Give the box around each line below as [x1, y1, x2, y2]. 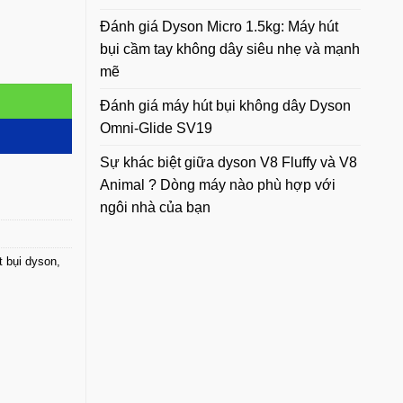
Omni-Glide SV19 [100, 120, 212, 136]
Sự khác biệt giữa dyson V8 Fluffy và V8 [100, 154, 357, 170]
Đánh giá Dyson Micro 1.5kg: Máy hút [100, 18, 338, 34]
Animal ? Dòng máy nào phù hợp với [100, 176, 336, 193]
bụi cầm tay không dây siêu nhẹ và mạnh [100, 40, 360, 57]
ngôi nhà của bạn [100, 199, 210, 215]
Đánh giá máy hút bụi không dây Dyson [100, 97, 351, 113]
